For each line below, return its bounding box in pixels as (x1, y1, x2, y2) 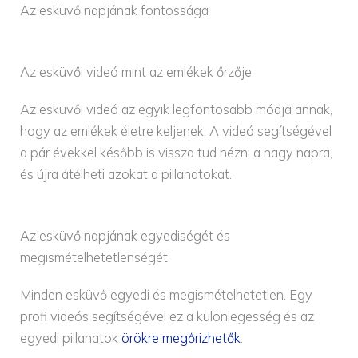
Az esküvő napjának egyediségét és (20, 228, 231, 245)
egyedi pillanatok (20, 330, 122, 347)
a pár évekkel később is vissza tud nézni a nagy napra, (20, 145, 333, 161)
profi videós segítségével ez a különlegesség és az (20, 308, 315, 325)
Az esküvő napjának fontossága (20, 2, 209, 19)
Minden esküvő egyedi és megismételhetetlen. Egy (20, 287, 313, 304)
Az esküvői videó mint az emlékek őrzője (20, 64, 253, 81)
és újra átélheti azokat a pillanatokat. (20, 166, 233, 183)
